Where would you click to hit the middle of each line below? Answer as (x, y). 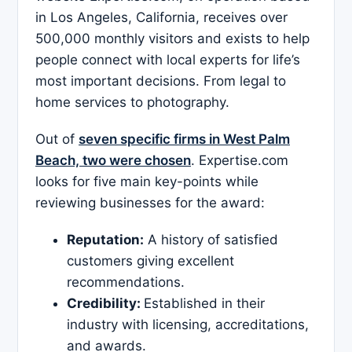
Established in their (204, 304)
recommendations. (126, 282)
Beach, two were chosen (113, 161)
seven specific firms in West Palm (184, 139)
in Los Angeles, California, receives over (161, 18)
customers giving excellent (150, 261)
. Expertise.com (240, 161)
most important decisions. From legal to (161, 81)
